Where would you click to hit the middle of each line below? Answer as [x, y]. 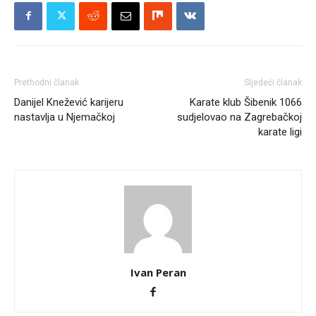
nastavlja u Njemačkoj [65, 117]
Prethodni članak [47, 82]
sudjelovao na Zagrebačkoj [239, 117]
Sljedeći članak [273, 82]
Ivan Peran [158, 272]
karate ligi [280, 132]
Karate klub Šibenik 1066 [246, 102]
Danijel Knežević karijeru [69, 102]
